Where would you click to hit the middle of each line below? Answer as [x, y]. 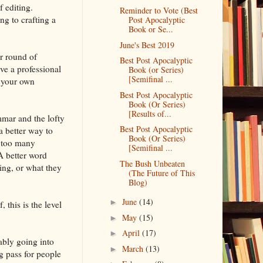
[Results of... [150, 113]
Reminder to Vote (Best [159, 11]
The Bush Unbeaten [153, 163]
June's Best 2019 [147, 45]
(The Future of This [162, 173]
